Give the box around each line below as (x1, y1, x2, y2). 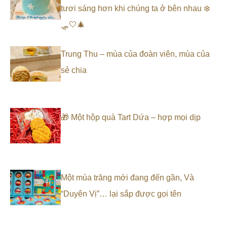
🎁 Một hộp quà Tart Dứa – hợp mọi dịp (61, 113, 201, 122)
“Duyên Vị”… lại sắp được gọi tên (61, 190, 181, 199)
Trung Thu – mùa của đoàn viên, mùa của (61, 50, 210, 59)
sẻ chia (61, 66, 87, 75)
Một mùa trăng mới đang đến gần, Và (61, 173, 194, 182)
